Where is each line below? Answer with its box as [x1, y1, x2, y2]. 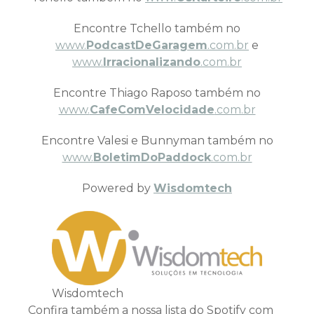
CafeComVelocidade [89, 103, 214, 116]
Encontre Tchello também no [74, 22, 240, 35]
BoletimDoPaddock [93, 151, 211, 164]
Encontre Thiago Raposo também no [53, 86, 261, 100]
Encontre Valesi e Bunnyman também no [41, 134, 273, 147]
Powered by [82, 182, 153, 195]
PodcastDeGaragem [86, 39, 207, 52]
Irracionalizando [103, 55, 200, 69]
